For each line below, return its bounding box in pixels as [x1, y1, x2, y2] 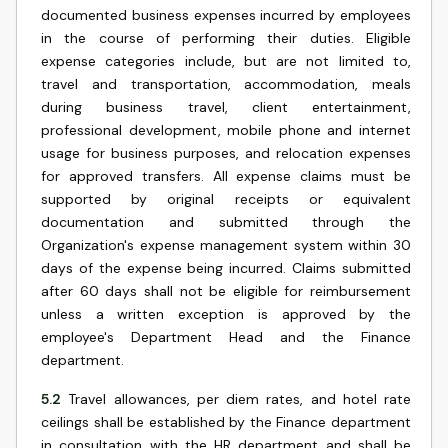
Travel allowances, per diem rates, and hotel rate [68, 390, 411, 408]
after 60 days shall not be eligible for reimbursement [41, 282, 411, 300]
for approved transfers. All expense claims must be [41, 167, 411, 185]
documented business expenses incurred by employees [41, 6, 411, 24]
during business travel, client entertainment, [41, 98, 411, 116]
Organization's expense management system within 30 [41, 236, 411, 254]
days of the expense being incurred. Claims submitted [41, 259, 411, 277]
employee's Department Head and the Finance [41, 328, 411, 346]
